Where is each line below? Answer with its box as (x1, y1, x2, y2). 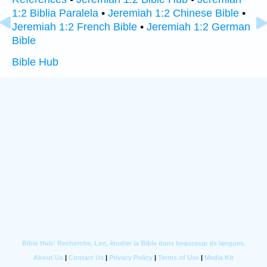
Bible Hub (12, 56, 58, 68)
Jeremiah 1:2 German (147, 21, 250, 33)
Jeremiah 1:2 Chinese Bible (108, 7, 239, 19)
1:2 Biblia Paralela (12, 7, 98, 19)
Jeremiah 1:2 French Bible (12, 21, 137, 33)
